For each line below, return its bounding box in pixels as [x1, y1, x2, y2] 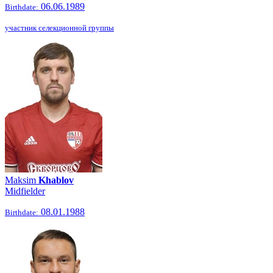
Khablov [38, 175, 74, 185]
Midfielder [5, 186, 45, 196]
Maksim [5, 175, 38, 185]
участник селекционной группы [5, 23, 114, 32]
